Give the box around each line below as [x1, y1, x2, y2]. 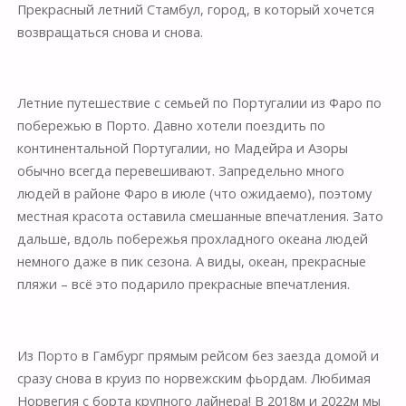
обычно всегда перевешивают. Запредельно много [16, 162, 344, 180]
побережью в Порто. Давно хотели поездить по [16, 117, 325, 135]
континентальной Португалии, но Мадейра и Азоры [16, 140, 348, 158]
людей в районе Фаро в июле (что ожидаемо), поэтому [16, 185, 372, 203]
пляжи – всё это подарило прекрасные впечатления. [16, 275, 350, 294]
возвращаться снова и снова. [16, 23, 203, 41]
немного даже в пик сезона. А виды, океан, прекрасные [16, 253, 366, 271]
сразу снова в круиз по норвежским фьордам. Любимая [16, 370, 371, 388]
